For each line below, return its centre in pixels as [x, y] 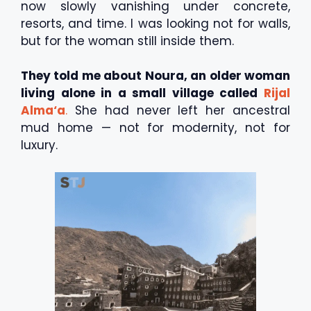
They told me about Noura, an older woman [155, 76]
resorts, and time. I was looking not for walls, [155, 23]
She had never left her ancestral [179, 110]
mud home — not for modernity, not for [155, 128]
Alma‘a [43, 110]
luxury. [39, 145]
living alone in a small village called [142, 93]
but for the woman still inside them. [127, 41]
